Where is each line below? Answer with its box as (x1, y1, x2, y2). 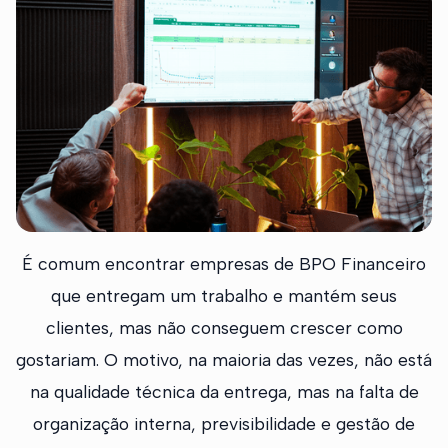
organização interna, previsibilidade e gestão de (33, 413, 415, 435)
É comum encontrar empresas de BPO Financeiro (22, 253, 426, 275)
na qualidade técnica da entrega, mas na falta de (29, 381, 419, 403)
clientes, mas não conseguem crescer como (45, 317, 403, 339)
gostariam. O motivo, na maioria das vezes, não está (16, 349, 432, 371)
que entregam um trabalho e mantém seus (51, 285, 397, 307)
